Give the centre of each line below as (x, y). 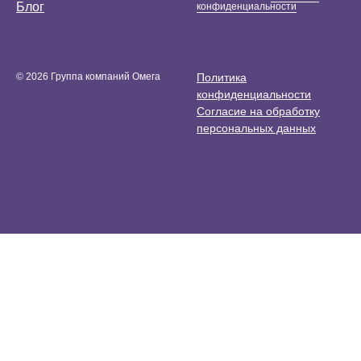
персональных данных (256, 129)
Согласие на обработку (258, 112)
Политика (222, 78)
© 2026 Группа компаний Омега (88, 77)
